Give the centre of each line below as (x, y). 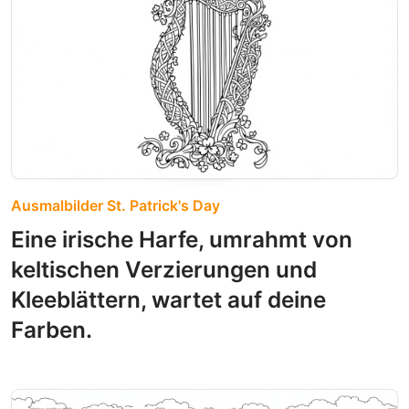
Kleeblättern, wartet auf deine (168, 299)
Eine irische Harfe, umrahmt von (182, 239)
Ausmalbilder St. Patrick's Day (115, 205)
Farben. (52, 329)
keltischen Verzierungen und (164, 269)
